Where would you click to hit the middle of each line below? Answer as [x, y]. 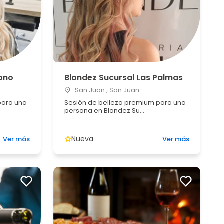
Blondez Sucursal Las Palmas [124, 78]
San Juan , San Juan [107, 90]
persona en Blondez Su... [105, 111]
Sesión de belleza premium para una [125, 103]
